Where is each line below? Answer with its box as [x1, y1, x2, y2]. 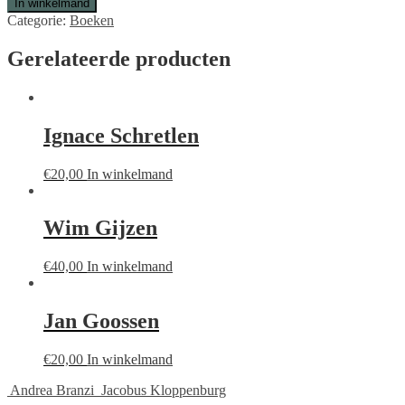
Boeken [70, 12, 114, 28]
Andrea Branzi [10, 382, 94, 399]
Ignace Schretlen [43, 123, 199, 147]
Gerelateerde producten [7, 46, 231, 71]
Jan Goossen [43, 309, 159, 334]
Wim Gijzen [43, 216, 157, 240]
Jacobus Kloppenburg [101, 382, 226, 399]
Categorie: [7, 12, 70, 28]
